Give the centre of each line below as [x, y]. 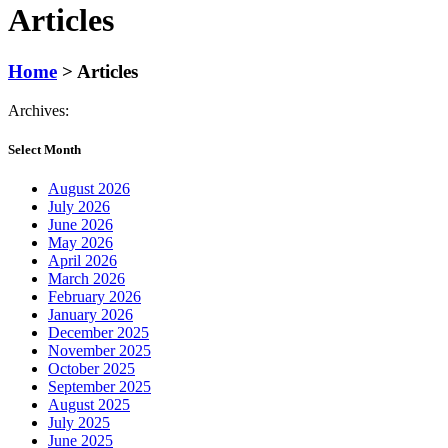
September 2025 [99, 386]
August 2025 [89, 404]
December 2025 [98, 332]
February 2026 [94, 296]
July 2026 [79, 206]
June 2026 [80, 224]
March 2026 [86, 278]
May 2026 [80, 242]
